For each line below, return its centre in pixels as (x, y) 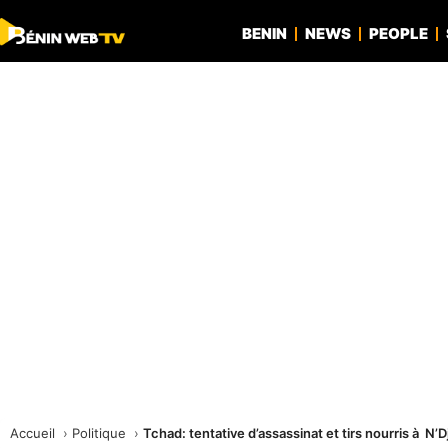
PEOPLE (398, 33)
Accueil (34, 433)
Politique (101, 433)
